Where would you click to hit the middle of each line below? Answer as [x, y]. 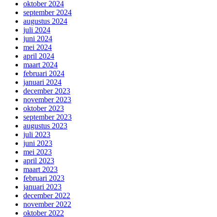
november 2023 [47, 99]
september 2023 [47, 117]
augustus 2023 [45, 125]
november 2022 [47, 204]
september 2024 [47, 12]
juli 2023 [37, 134]
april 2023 [39, 160]
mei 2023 [38, 152]
